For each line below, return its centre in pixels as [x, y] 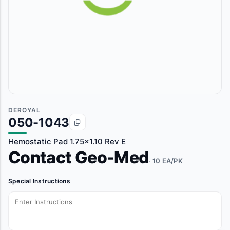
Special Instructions [39, 181]
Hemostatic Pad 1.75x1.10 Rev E [67, 141]
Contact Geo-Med [79, 157]
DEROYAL [24, 110]
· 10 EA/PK [166, 161]
